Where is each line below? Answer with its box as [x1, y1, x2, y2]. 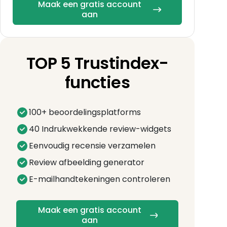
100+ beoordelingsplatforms [29, 106, 141, 118]
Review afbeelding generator [29, 156, 144, 168]
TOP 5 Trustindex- [26, 51, 169, 74]
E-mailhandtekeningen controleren [29, 173, 170, 185]
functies [65, 70, 130, 94]
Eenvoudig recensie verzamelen [29, 139, 156, 152]
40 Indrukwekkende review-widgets [29, 123, 171, 135]
